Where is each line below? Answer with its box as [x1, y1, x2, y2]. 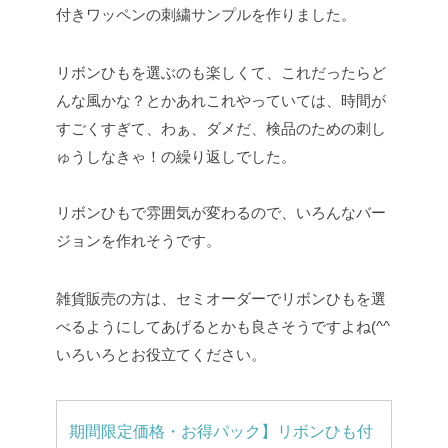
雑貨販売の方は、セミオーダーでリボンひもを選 [56, 290, 386, 308]
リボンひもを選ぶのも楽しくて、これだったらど [56, 64, 386, 82]
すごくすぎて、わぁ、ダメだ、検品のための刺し [56, 120, 386, 138]
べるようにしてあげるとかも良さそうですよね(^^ [56, 318, 390, 336]
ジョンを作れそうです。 [56, 232, 221, 250]
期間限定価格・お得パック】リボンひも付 [69, 423, 373, 441]
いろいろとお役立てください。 [56, 346, 266, 364]
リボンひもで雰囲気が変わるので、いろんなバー [56, 204, 386, 222]
